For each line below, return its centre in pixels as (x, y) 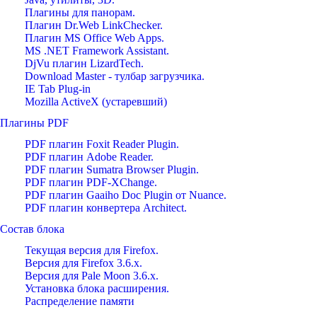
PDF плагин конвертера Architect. (106, 208)
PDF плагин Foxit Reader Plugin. (102, 144)
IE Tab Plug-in (58, 89)
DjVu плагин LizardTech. (84, 63)
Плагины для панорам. (80, 12)
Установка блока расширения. (97, 288)
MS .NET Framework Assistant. (97, 51)
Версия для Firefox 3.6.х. (83, 263)
